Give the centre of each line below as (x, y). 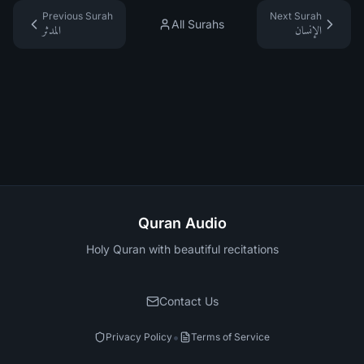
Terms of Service (230, 337)
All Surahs (198, 24)
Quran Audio (182, 223)
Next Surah (296, 16)
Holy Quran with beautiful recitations (182, 249)
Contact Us (188, 301)
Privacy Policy (139, 337)
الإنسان (308, 30)
